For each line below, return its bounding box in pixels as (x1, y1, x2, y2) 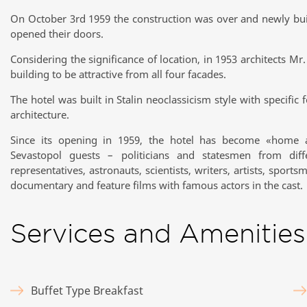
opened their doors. (10, 27, 103, 40)
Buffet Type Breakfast (31, 282, 143, 298)
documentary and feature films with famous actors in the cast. (10, 178, 303, 192)
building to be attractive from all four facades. (10, 67, 226, 81)
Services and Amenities (10, 219, 306, 249)
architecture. (10, 108, 69, 121)
